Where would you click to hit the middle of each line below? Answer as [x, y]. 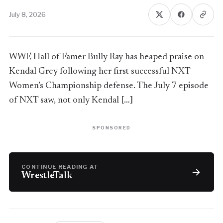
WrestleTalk [47, 176]
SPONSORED [111, 128]
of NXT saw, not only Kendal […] [71, 100]
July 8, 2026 [27, 14]
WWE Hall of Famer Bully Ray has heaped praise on [106, 57]
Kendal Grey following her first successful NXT [99, 71]
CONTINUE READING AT [60, 167]
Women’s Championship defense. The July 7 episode [109, 86]
